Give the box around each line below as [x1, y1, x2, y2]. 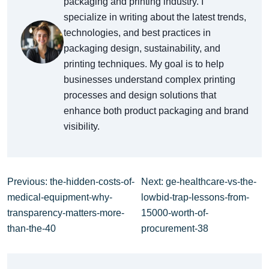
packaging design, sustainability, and [64, 43, 220, 53]
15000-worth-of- [141, 207, 209, 218]
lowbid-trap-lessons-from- [141, 192, 250, 202]
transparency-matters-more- [7, 207, 124, 218]
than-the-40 [7, 223, 56, 234]
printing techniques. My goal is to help [64, 58, 224, 69]
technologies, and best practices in [64, 27, 211, 38]
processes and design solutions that [64, 89, 216, 100]
